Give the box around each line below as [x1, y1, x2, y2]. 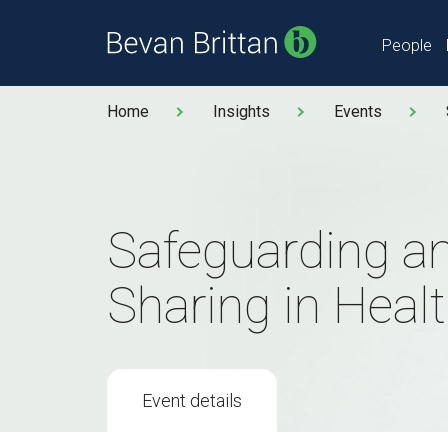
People [382, 36, 432, 55]
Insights [213, 102, 270, 121]
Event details [142, 390, 242, 411]
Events [334, 102, 382, 121]
